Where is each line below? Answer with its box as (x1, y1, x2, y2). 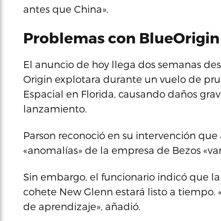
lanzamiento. (23, 103, 87, 114)
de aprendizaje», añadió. (23, 200, 141, 212)
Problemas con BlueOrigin (23, 29, 220, 46)
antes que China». (23, 3, 109, 15)
